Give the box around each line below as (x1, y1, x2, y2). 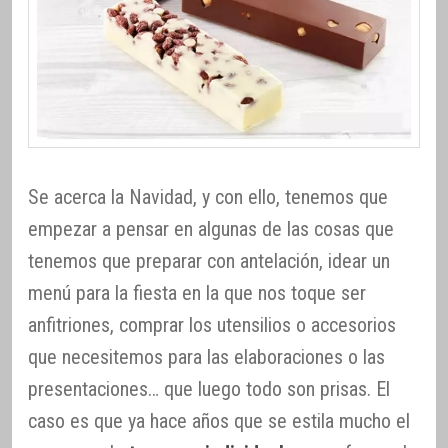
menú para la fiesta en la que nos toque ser (28, 280, 366, 305)
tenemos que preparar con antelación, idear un (28, 248, 390, 273)
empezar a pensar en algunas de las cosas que (28, 216, 394, 241)
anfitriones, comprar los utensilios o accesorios (28, 312, 396, 337)
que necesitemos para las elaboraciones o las (28, 344, 385, 369)
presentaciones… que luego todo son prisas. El (28, 376, 390, 401)
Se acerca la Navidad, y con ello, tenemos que (28, 184, 388, 209)
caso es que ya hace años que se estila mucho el (28, 408, 410, 433)
